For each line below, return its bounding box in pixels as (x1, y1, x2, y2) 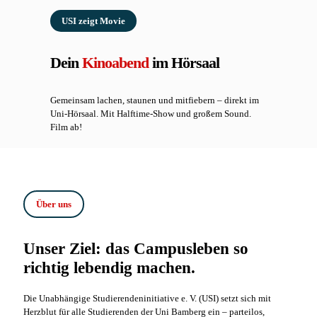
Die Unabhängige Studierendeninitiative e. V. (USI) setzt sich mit (23, 292, 271, 304)
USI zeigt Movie (62, 15, 126, 26)
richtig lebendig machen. (23, 258, 195, 277)
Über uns (36, 198, 71, 209)
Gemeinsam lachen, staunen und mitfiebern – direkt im (50, 94, 260, 105)
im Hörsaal (149, 53, 220, 71)
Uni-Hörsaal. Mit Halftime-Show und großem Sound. (50, 108, 252, 119)
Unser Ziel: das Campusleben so (23, 239, 248, 258)
